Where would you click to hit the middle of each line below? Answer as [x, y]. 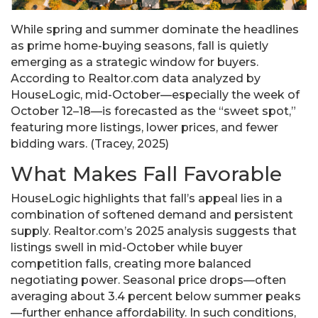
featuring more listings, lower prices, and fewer [144, 128]
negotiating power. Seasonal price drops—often [148, 280]
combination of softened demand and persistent [152, 215]
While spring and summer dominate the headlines [155, 30]
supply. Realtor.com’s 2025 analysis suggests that [154, 231]
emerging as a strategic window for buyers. [135, 62]
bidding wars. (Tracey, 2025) [90, 144]
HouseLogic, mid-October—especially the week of [155, 95]
